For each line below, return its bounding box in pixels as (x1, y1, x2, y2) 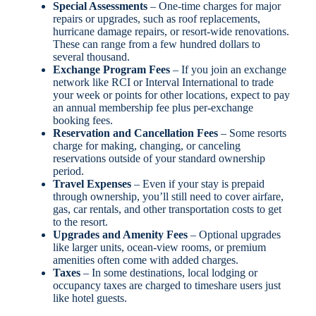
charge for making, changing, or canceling (52, 140, 241, 152)
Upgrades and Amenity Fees (52, 229, 188, 241)
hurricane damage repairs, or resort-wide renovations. (52, 25, 289, 38)
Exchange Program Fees (52, 63, 170, 76)
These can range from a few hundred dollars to (52, 38, 260, 51)
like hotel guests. (52, 292, 127, 305)
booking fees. (52, 114, 113, 127)
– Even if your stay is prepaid (130, 178, 265, 190)
